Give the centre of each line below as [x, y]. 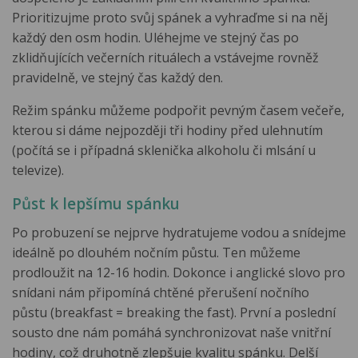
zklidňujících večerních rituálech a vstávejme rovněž [165, 58]
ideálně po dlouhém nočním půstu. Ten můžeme [156, 252]
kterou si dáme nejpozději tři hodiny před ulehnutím [167, 131]
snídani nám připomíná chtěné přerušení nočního [161, 292]
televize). [38, 171]
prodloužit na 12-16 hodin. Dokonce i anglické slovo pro [179, 272]
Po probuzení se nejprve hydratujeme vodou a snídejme [179, 232]
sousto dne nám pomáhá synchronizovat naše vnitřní [171, 332]
